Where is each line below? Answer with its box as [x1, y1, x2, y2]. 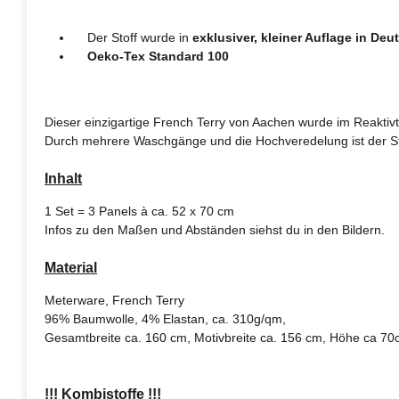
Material [45, 260, 97, 275]
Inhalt [45, 171, 82, 186]
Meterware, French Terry [45, 293, 184, 307]
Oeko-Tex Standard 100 [87, 49, 229, 63]
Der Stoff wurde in [73, 30, 189, 45]
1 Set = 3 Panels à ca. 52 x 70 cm [45, 204, 234, 218]
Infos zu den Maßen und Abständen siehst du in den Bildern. [45, 223, 385, 237]
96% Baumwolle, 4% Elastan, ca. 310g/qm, [45, 312, 286, 326]
